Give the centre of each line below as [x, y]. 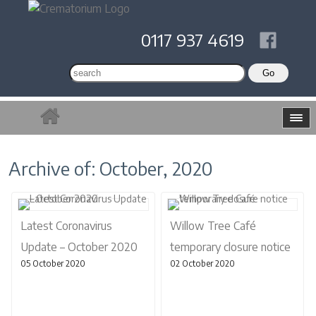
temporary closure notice [230, 247]
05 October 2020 [53, 263]
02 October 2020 [202, 263]
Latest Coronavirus [66, 226]
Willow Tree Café [213, 226]
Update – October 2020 [79, 247]
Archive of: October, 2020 [111, 168]
